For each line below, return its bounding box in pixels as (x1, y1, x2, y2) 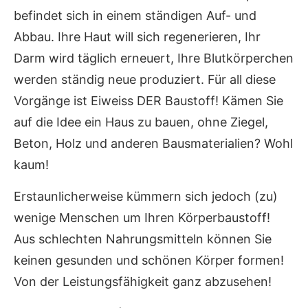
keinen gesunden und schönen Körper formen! (14, 252, 284, 267)
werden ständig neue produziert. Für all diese (14, 71, 276, 87)
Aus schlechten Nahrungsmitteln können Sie (14, 231, 272, 246)
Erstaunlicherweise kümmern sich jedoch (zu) (14, 188, 278, 203)
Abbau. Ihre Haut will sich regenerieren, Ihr (14, 29, 261, 44)
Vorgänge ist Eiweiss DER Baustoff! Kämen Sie (14, 93, 283, 108)
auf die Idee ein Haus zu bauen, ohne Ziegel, (14, 114, 268, 129)
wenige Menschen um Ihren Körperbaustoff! (14, 210, 270, 225)
